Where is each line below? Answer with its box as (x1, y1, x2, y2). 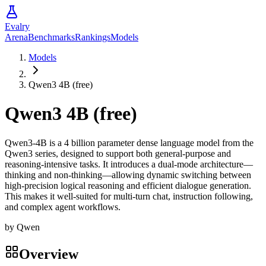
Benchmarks (28, 32, 75, 42)
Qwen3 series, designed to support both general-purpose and (5, 148, 231, 159)
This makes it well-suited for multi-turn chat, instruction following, (5, 191, 253, 201)
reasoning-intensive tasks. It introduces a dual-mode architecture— (5, 159, 253, 169)
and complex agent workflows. (5, 201, 121, 212)
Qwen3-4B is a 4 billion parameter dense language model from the (5, 137, 254, 148)
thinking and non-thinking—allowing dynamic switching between (5, 169, 251, 180)
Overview (19, 246, 78, 262)
